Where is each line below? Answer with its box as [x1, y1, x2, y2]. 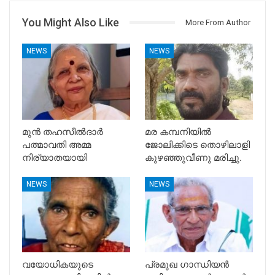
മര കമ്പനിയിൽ [145, 126, 211, 137]
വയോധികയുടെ [22, 258, 93, 270]
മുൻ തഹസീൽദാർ [22, 126, 103, 137]
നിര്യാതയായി [22, 152, 87, 163]
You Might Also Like [22, 15, 119, 29]
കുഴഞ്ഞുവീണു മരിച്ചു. [145, 152, 242, 163]
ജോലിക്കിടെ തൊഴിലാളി [145, 139, 250, 150]
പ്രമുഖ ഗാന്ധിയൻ [145, 258, 229, 270]
